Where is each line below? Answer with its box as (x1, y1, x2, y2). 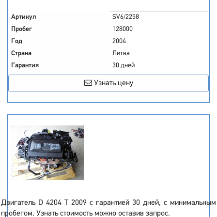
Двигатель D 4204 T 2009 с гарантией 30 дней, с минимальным (1, 199, 216, 207)
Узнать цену (92, 79, 133, 87)
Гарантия (11, 62, 39, 69)
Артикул (11, 14, 36, 21)
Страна (11, 50, 31, 57)
